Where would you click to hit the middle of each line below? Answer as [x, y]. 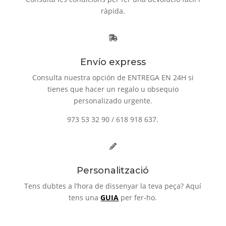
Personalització [113, 171]
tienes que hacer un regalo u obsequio [113, 89]
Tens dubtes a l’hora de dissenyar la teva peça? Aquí [113, 186]
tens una [85, 198]
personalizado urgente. [113, 101]
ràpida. [113, 11]
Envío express [113, 62]
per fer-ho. [139, 198]
